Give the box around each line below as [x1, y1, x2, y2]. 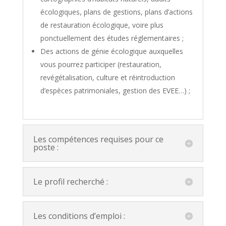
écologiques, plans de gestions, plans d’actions [40, 7, 193, 17]
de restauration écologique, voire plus [40, 20, 163, 30]
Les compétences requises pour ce [33, 133, 163, 145]
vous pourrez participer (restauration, [40, 59, 161, 69]
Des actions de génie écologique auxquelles [40, 46, 183, 56]
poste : [33, 141, 59, 153]
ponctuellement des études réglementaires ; [40, 33, 184, 43]
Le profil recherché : [33, 176, 108, 187]
